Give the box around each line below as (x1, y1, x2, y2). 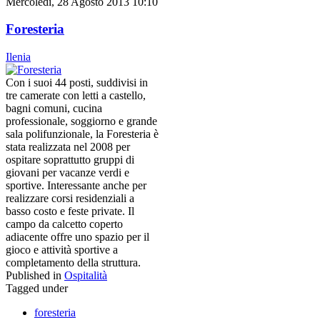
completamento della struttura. (6, 256, 141, 269)
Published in (6, 269, 61, 281)
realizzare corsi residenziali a (6, 192, 134, 204)
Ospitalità (64, 269, 107, 281)
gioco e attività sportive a (6, 244, 118, 256)
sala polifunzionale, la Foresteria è (6, 128, 159, 140)
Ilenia (6, 51, 31, 63)
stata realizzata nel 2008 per (6, 141, 130, 153)
